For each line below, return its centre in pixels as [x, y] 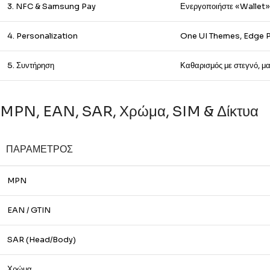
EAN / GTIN [29, 210]
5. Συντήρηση [31, 65]
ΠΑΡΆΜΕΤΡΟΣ [39, 149]
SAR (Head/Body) [42, 240]
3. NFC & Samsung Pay [52, 6]
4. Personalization [42, 36]
